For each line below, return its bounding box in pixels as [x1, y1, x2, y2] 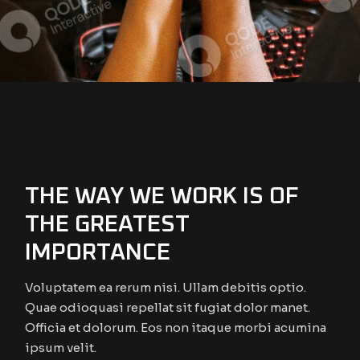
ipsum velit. [25, 340, 97, 355]
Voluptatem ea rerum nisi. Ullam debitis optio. [25, 280, 307, 295]
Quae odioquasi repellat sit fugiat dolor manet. [25, 300, 311, 315]
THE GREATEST [25, 213, 190, 236]
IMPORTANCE [25, 241, 171, 264]
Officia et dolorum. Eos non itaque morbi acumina [25, 320, 327, 335]
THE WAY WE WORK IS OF [25, 185, 299, 208]
